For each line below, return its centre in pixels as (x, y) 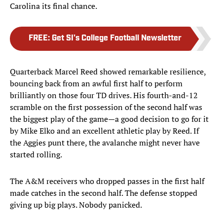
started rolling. (36, 155)
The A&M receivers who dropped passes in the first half (107, 181)
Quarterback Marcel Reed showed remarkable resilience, (108, 72)
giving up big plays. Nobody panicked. (76, 205)
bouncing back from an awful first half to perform (96, 84)
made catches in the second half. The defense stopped (104, 193)
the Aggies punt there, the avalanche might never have (105, 143)
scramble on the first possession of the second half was (106, 107)
